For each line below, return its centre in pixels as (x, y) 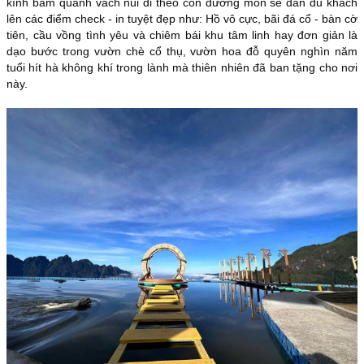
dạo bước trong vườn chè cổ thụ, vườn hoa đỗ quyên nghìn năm (182, 51)
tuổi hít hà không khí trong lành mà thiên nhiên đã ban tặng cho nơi (182, 67)
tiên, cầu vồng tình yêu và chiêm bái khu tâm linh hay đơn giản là (182, 35)
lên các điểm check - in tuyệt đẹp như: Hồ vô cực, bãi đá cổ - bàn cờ (182, 18)
